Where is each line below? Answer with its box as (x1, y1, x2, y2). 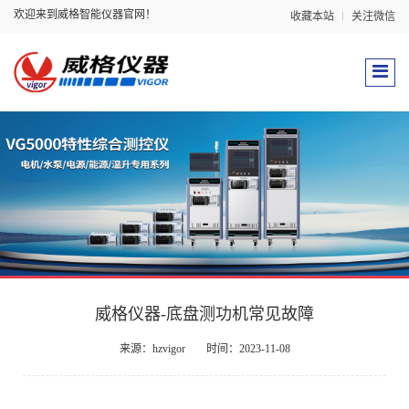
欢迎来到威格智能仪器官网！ (14, 8, 156, 21)
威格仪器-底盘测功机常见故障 (95, 305, 314, 323)
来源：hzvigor (119, 342, 185, 355)
